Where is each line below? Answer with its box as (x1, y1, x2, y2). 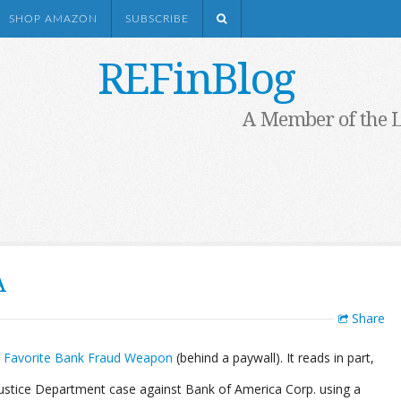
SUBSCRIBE (125, 13, 189, 24)
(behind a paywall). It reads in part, (176, 349, 374, 366)
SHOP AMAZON (9, 13, 98, 24)
